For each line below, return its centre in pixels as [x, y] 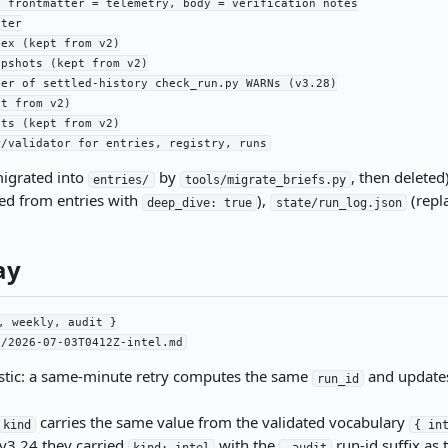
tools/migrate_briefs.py [266, 179]
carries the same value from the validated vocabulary [223, 422]
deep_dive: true [200, 202]
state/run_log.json [338, 202]
